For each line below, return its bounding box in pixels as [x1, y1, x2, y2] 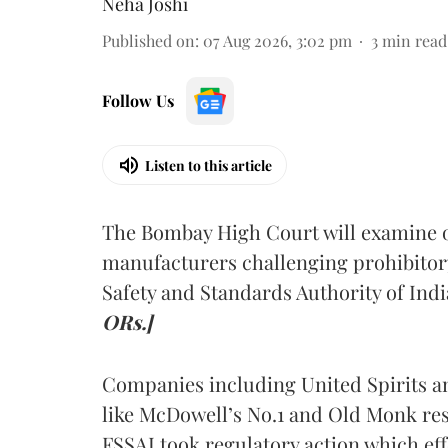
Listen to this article [145, 155, 272, 175]
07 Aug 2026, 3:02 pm [203, 30, 352, 51]
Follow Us [102, 90, 174, 111]
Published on [102, 30, 195, 51]
